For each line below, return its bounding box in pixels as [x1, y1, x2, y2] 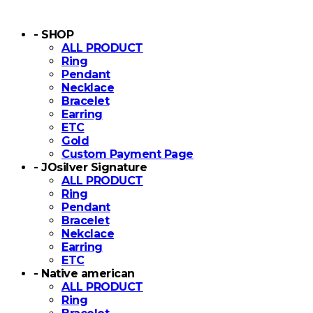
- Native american [34, 267, 135, 280]
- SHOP [34, 28, 74, 41]
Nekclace [61, 227, 115, 240]
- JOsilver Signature [34, 161, 147, 174]
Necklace [61, 81, 115, 94]
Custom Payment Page [61, 147, 194, 161]
